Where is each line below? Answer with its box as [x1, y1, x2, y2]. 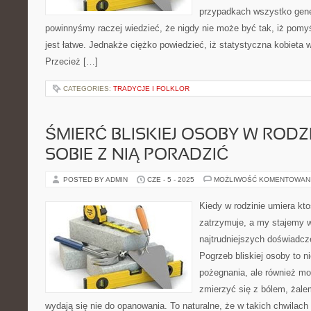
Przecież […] [45, 56, 98, 67]
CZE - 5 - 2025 [147, 176, 194, 183]
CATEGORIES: [63, 85, 113, 92]
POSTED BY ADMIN [63, 176, 130, 183]
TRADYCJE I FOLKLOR [113, 85, 190, 92]
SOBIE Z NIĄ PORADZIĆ [45, 148, 228, 163]
